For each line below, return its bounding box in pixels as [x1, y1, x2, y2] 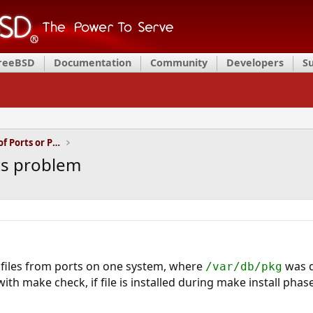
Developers [226, 56, 284, 69]
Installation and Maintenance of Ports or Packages [52, 136, 60, 149]
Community [150, 56, 208, 69]
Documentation [54, 56, 131, 69]
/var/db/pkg [205, 260, 282, 273]
